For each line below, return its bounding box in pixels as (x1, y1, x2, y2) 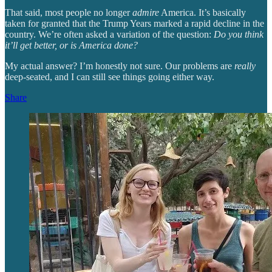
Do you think (214, 29, 263, 40)
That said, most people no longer (5, 7, 132, 18)
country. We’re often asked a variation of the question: (5, 29, 214, 40)
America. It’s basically (159, 7, 246, 18)
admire (132, 7, 159, 18)
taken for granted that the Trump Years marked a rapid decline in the (5, 18, 264, 29)
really (234, 61, 256, 72)
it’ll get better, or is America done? (5, 40, 138, 51)
